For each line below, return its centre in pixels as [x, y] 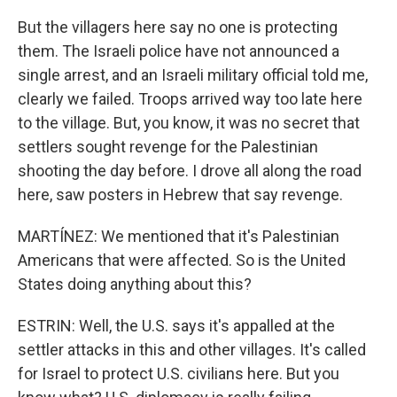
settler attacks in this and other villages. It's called [192, 350]
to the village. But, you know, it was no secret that [189, 123]
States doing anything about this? [135, 284]
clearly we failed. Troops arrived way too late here [190, 99]
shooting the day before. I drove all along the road [190, 171]
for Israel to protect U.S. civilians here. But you [179, 374]
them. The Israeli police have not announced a [179, 51]
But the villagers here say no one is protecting [178, 27]
